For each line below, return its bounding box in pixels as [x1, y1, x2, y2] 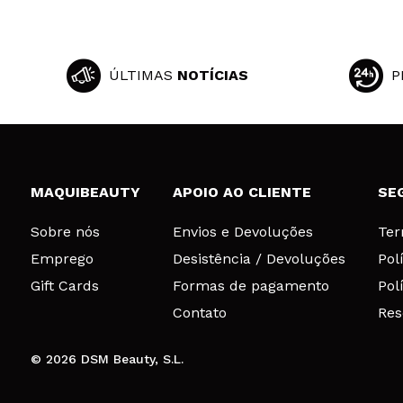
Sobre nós [30, 222, 100, 240]
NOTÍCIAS [176, 66, 248, 84]
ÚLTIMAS [108, 66, 177, 84]
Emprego [30, 249, 94, 267]
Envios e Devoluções [172, 222, 313, 240]
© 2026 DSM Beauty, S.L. [30, 351, 184, 366]
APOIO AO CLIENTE [172, 183, 311, 201]
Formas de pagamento [172, 276, 329, 294]
